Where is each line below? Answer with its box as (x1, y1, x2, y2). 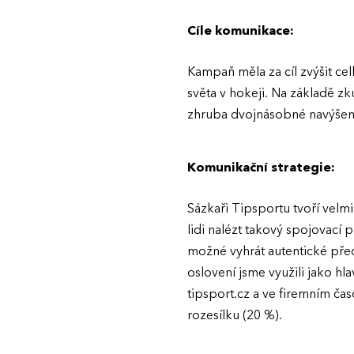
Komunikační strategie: (187, 159, 335, 176)
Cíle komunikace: (187, 22, 294, 40)
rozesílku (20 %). (187, 307, 282, 324)
